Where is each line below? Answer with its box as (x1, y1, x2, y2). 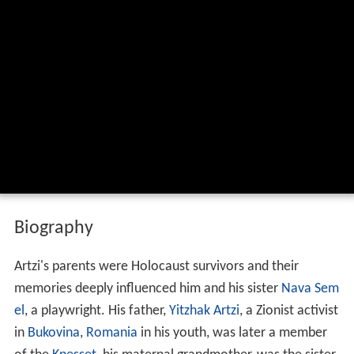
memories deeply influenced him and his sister (13, 281, 281, 297)
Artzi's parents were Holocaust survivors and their (13, 259, 299, 275)
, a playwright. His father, (24, 303, 169, 319)
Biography (13, 219, 93, 239)
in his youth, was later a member (137, 326, 327, 341)
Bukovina (27, 326, 80, 341)
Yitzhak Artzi (168, 303, 239, 319)
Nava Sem (281, 281, 339, 297)
